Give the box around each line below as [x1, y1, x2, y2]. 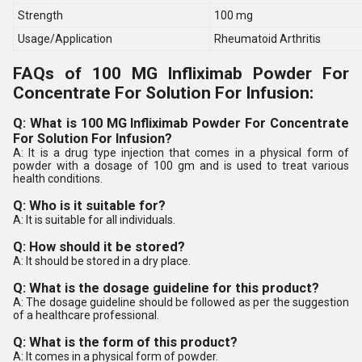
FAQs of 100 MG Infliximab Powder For [13, 64, 349, 83]
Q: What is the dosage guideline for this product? [13, 280, 319, 296]
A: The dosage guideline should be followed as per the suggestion [13, 296, 349, 309]
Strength [18, 9, 63, 22]
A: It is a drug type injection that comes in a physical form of [13, 146, 349, 159]
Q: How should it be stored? [13, 239, 185, 255]
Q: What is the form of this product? [13, 335, 238, 350]
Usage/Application [18, 32, 112, 45]
